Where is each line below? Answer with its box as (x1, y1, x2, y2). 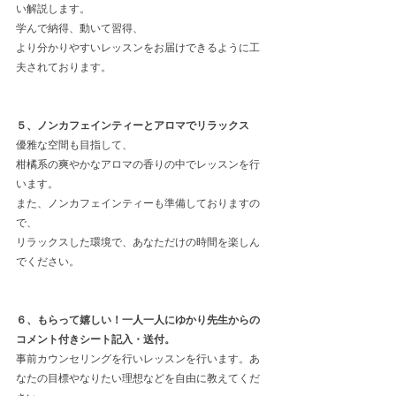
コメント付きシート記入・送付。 (16, 333, 175, 346)
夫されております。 (16, 61, 111, 73)
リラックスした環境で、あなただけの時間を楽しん (16, 236, 260, 248)
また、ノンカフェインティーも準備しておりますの (16, 197, 260, 209)
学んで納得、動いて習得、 (16, 22, 143, 34)
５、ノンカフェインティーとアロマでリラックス (16, 119, 249, 132)
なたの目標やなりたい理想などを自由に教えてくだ (16, 372, 260, 385)
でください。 (16, 255, 80, 268)
